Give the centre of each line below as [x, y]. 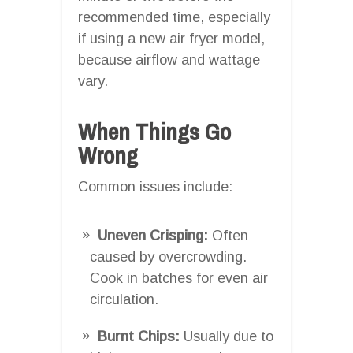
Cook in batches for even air [179, 278]
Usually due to [227, 336]
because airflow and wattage [169, 59]
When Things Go [154, 131]
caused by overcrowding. [168, 256]
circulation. [124, 299]
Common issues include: [155, 186]
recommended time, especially [174, 17]
